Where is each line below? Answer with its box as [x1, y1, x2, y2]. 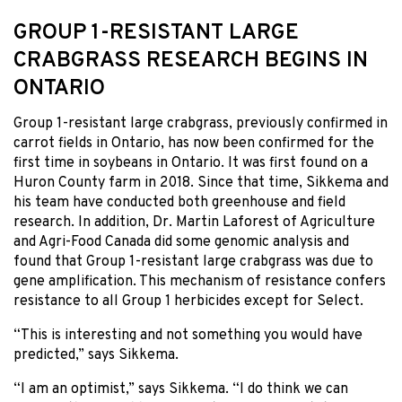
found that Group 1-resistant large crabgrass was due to [13, 252, 373, 271]
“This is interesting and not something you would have [13, 326, 363, 345]
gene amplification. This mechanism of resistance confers [13, 272, 386, 291]
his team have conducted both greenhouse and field [13, 193, 345, 212]
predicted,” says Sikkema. [13, 345, 179, 364]
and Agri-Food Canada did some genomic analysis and [13, 232, 349, 251]
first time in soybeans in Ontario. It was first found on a [13, 153, 368, 172]
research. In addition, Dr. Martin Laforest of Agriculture [13, 213, 375, 232]
